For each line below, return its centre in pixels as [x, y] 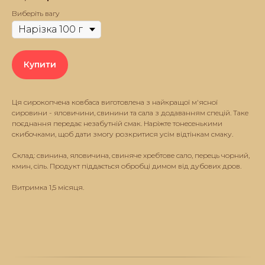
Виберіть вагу [36, 13]
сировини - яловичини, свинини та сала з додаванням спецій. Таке [130, 113]
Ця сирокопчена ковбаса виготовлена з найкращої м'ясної [115, 102]
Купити [40, 65]
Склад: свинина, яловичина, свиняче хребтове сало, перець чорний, [131, 156]
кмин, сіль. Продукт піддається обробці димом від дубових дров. [127, 166]
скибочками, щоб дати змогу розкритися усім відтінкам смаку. [122, 134]
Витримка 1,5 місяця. [48, 188]
